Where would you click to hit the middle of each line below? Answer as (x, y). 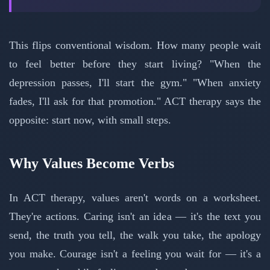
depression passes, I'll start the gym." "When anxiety (135, 82)
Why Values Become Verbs (92, 163)
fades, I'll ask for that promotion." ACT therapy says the (135, 101)
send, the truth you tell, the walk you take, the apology (135, 235)
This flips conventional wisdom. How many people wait (135, 45)
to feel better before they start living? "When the (135, 64)
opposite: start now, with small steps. (90, 120)
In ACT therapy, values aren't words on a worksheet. (135, 197)
